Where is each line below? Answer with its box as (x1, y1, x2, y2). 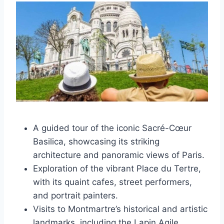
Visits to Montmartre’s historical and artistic (33, 203, 207, 214)
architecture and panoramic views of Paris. (33, 149, 204, 160)
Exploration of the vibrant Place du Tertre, (33, 163, 201, 173)
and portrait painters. (33, 190, 118, 200)
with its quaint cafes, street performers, (33, 176, 192, 187)
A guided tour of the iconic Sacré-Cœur (33, 122, 191, 133)
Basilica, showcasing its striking (33, 136, 159, 146)
